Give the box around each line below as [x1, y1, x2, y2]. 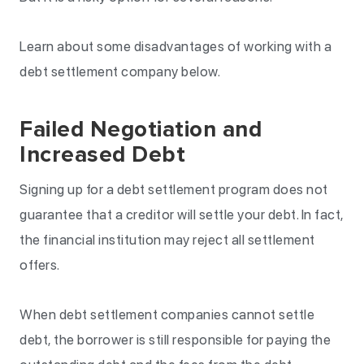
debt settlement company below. [19, 63, 220, 80]
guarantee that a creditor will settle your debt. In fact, [19, 206, 344, 223]
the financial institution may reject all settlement [19, 232, 315, 248]
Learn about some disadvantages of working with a [19, 38, 331, 54]
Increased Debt [19, 141, 185, 168]
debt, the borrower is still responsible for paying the [19, 331, 331, 348]
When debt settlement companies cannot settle [19, 306, 314, 323]
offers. [19, 257, 60, 273]
